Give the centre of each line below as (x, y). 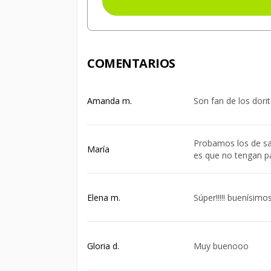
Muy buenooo (221, 246)
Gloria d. (103, 246)
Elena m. (104, 197)
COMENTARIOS (131, 63)
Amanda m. (109, 100)
